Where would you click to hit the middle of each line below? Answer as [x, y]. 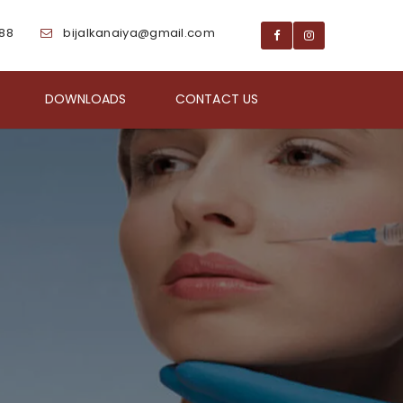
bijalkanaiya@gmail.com [139, 33]
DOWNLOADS [85, 99]
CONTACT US [217, 99]
